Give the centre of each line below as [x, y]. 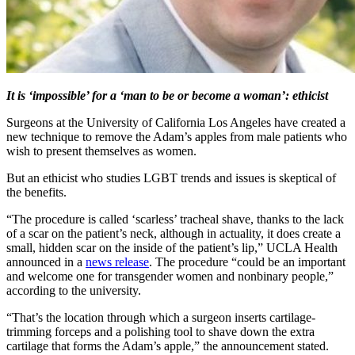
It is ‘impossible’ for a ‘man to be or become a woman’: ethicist [167, 95]
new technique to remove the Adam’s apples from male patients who [177, 136]
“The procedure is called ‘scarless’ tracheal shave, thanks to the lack [175, 219]
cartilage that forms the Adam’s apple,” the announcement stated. [168, 345]
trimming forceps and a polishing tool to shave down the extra [160, 331]
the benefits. [36, 192]
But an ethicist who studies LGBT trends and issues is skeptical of [171, 177]
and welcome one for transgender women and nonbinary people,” [170, 276]
